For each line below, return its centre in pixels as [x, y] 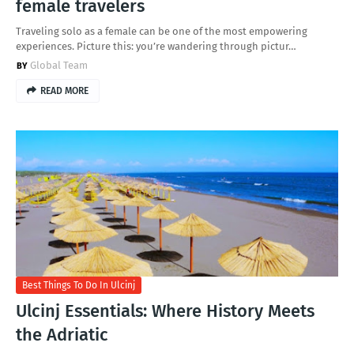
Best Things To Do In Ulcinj [79, 285]
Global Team [59, 65]
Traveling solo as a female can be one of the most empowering [162, 31]
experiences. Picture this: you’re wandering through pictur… [156, 46]
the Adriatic [62, 335]
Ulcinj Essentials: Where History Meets [165, 311]
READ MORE [64, 91]
